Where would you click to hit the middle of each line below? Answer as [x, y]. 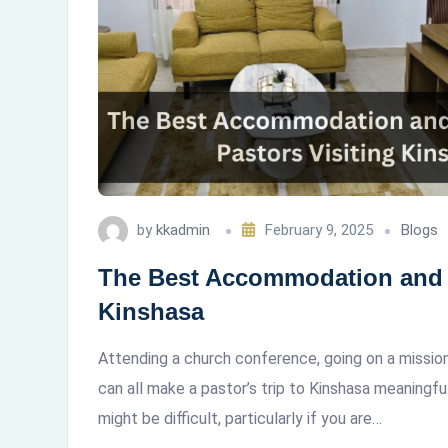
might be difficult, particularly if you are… [240, 419]
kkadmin [183, 230]
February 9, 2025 [319, 230]
